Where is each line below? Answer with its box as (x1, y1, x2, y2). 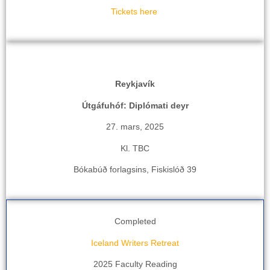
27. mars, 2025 (106, 122, 164, 132)
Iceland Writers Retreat (91, 237, 179, 248)
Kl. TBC (121, 143, 149, 153)
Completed (114, 216, 156, 227)
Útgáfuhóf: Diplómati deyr (81, 100, 189, 110)
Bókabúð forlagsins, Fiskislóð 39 (74, 164, 196, 174)
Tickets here (110, 6, 160, 16)
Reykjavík (115, 79, 155, 89)
